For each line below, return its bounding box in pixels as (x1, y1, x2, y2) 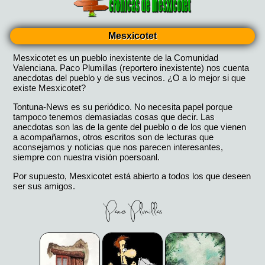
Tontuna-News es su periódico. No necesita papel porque (13, 101, 233, 112)
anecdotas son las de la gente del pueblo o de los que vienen (13, 121, 247, 132)
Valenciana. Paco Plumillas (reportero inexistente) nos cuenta (13, 62, 250, 73)
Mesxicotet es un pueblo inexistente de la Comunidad (13, 52, 219, 63)
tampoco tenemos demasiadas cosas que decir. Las (13, 111, 215, 122)
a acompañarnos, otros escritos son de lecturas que (13, 131, 214, 142)
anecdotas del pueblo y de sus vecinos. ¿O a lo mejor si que (13, 72, 246, 83)
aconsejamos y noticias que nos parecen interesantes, (13, 141, 224, 152)
